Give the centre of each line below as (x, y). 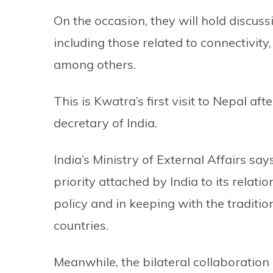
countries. (81, 225)
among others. (95, 64)
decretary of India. (105, 123)
